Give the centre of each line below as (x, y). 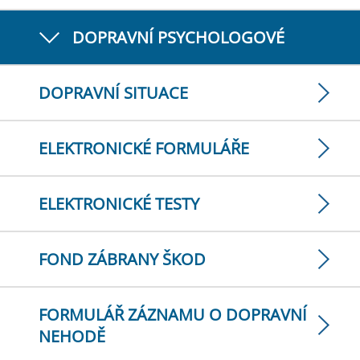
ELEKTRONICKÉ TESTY (119, 204)
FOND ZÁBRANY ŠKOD (122, 259)
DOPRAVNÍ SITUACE (113, 93)
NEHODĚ (72, 336)
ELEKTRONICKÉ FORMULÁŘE (144, 148)
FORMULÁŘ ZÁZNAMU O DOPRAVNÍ (173, 315)
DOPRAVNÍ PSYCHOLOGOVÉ (178, 37)
